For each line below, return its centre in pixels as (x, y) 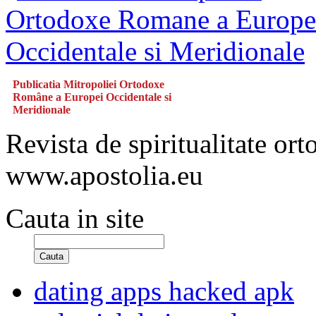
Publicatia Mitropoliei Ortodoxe (89, 84)
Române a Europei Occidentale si (92, 97)
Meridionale (42, 110)
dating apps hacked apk (164, 291)
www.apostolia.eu (104, 175)
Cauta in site (75, 218)
